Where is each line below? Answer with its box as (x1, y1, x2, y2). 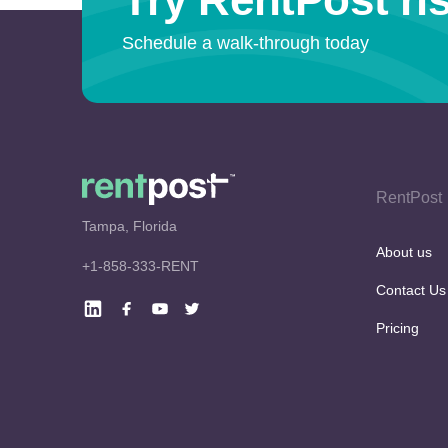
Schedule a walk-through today (122, 33, 369, 53)
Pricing (375, 320, 420, 336)
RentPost (375, 189, 443, 206)
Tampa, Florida (82, 218, 177, 234)
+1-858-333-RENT (82, 258, 199, 274)
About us (375, 244, 433, 260)
